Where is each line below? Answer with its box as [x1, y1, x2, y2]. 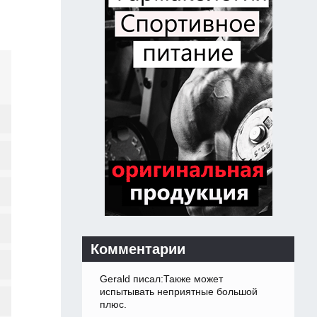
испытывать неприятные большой [100, 286, 258, 298]
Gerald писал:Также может [100, 273, 223, 285]
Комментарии [91, 241, 185, 258]
